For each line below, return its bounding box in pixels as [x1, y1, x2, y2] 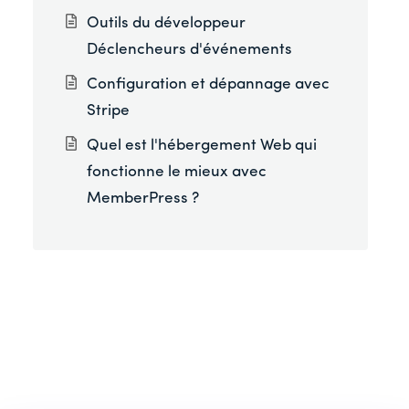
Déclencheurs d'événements [87, 42, 293, 58]
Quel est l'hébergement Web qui [87, 137, 318, 153]
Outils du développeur [87, 16, 246, 32]
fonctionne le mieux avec [87, 163, 267, 180]
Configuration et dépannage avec [87, 77, 330, 93]
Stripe [87, 103, 131, 120]
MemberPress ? [87, 190, 200, 206]
